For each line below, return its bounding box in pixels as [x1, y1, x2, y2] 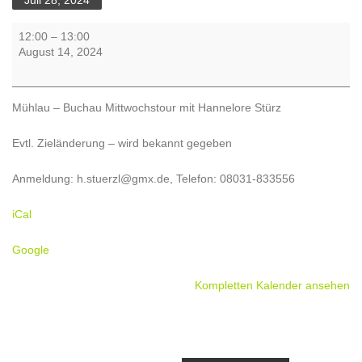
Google [12, 243, 49, 256]
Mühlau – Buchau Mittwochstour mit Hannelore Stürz [12, 101, 281, 114]
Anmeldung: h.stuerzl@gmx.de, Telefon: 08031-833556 [12, 172, 295, 185]
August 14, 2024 [19, 45, 103, 58]
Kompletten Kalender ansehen [195, 279, 350, 292]
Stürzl [11, 78, 40, 90]
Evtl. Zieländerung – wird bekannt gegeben [12, 137, 232, 149]
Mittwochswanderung [11, 24, 120, 37]
